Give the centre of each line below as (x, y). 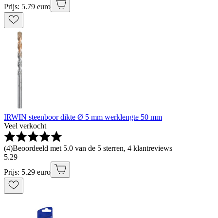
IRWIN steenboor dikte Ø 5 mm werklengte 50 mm (83, 117)
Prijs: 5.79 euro (27, 7)
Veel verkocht (25, 126)
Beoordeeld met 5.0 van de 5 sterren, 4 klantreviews (92, 148)
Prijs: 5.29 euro (27, 172)
